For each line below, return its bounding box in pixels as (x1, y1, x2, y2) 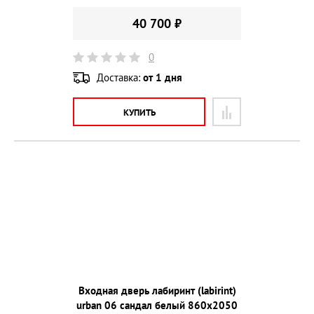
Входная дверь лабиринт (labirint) (78, 284, 236, 298)
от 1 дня (143, 70, 182, 84)
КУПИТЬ (123, 107, 156, 119)
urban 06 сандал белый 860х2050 (76, 299, 238, 313)
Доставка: (97, 70, 143, 84)
